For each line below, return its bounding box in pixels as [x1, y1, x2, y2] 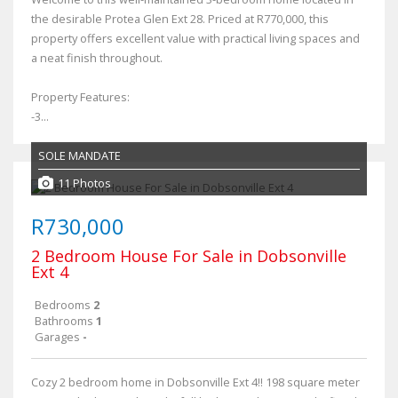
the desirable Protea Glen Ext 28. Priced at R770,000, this [31, 11, 329, 27]
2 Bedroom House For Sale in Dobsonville [31, 245, 346, 267]
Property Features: [31, 89, 130, 105]
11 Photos [58, 174, 111, 191]
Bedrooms [35, 297, 91, 313]
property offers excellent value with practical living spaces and [31, 30, 360, 46]
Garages [35, 329, 80, 345]
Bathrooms [35, 313, 93, 329]
